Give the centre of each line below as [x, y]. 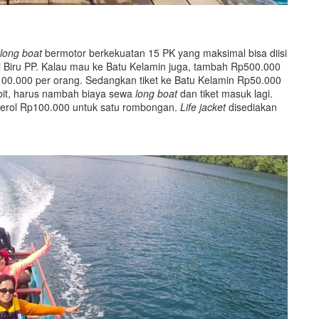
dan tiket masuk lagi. [225, 93]
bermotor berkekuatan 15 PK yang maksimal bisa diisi [164, 52]
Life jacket [203, 106]
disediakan [251, 106]
